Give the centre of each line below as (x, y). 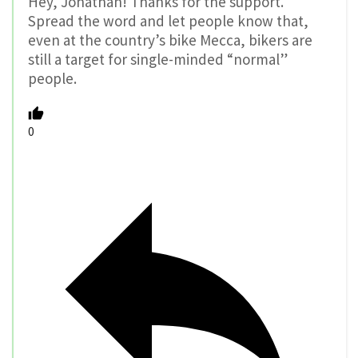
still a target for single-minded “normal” (158, 59)
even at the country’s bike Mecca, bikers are (170, 40)
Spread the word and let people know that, (168, 20)
